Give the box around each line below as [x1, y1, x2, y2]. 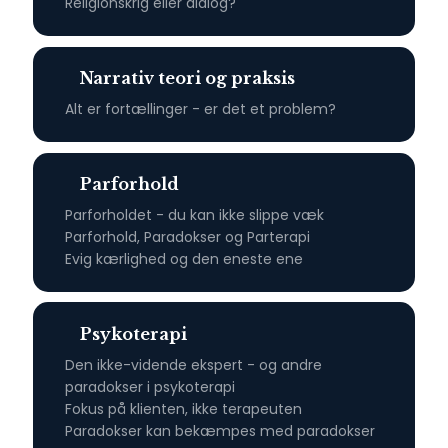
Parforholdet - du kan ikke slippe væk [64, 205, 324, 226]
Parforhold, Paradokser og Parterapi [64, 227, 310, 248]
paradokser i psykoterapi [64, 376, 235, 397]
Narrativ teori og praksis [79, 68, 295, 89]
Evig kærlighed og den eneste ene [64, 249, 303, 270]
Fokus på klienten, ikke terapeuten [64, 398, 302, 419]
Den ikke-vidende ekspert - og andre [64, 354, 322, 375]
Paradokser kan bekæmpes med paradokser [64, 420, 375, 441]
